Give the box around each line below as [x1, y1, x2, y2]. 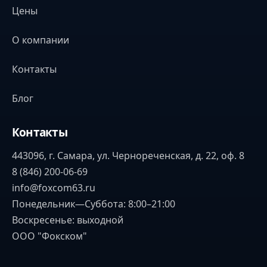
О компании [12, 33, 69, 47]
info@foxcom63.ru [12, 181, 95, 195]
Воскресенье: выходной [12, 213, 123, 227]
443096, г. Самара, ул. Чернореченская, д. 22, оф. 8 [12, 149, 244, 163]
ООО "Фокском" [12, 229, 87, 243]
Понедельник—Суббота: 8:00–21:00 [12, 197, 175, 211]
